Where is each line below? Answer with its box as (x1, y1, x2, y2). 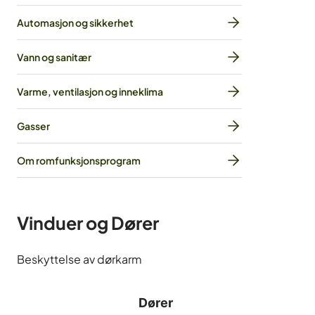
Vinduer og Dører (17, 212, 159, 234)
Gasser (17, 120, 50, 132)
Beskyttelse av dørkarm (17, 252, 142, 266)
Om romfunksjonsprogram (17, 154, 141, 167)
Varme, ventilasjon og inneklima (17, 85, 163, 98)
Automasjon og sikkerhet (17, 16, 134, 29)
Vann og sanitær (17, 51, 91, 63)
